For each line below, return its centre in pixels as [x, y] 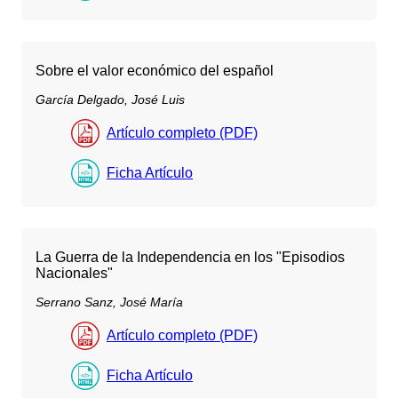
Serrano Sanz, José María [109, 302]
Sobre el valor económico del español [155, 70]
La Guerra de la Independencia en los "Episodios [190, 257]
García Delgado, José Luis [110, 99]
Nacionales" [74, 273]
